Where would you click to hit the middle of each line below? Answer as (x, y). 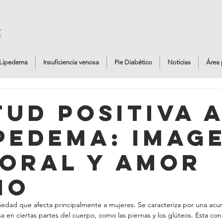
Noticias (179, 62)
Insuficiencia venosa (71, 62)
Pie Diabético (133, 62)
